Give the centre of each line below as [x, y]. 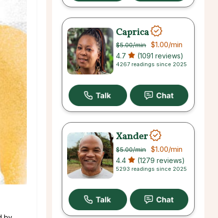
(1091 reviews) [160, 56]
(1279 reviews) [160, 160]
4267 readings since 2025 [152, 64]
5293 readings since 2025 [152, 169]
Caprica [133, 32]
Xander [132, 136]
